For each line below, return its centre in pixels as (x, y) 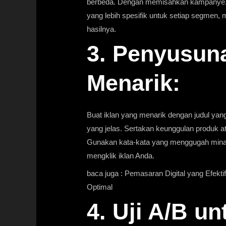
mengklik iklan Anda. (121, 156)
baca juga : (106, 173)
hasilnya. (102, 29)
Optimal (100, 187)
